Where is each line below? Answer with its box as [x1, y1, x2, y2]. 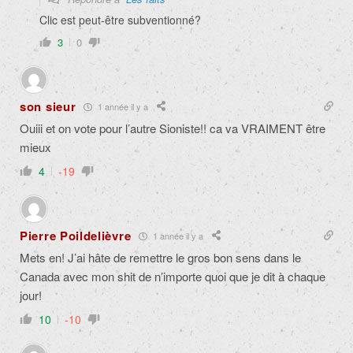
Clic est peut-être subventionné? [39, 12, 201, 28]
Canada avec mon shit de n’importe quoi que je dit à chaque [20, 268, 325, 285]
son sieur [20, 98, 76, 116]
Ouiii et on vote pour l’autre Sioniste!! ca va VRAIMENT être [20, 120, 325, 137]
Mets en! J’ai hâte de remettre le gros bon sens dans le [20, 249, 301, 266]
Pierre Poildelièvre [20, 227, 132, 245]
